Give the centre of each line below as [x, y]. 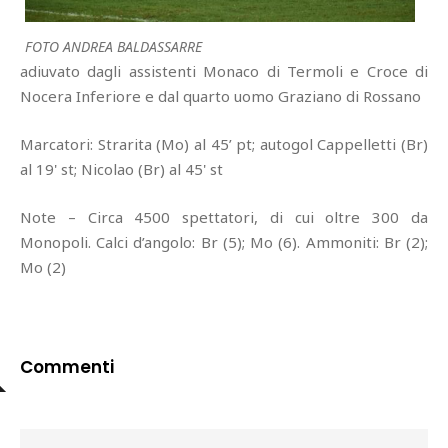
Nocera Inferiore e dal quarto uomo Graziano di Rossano [220, 95]
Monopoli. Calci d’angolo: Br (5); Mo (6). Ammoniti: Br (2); [224, 241]
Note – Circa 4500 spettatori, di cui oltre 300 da [224, 216]
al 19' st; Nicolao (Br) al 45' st [121, 168]
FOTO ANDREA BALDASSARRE [113, 46]
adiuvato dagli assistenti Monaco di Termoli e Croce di [224, 70]
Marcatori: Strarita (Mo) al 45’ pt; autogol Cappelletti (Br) [224, 143]
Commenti [67, 366]
